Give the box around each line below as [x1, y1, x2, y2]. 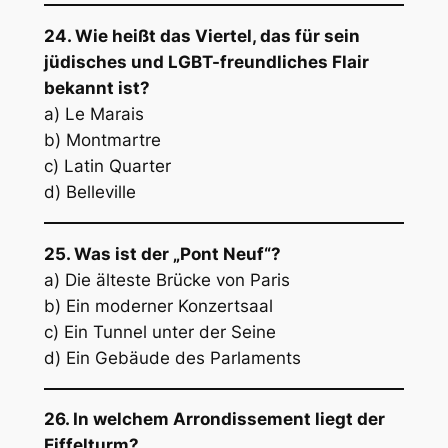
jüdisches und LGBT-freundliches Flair [43, 52, 369, 73]
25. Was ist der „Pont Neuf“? [43, 243, 281, 264]
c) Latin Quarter [43, 156, 171, 177]
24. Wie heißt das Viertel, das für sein [43, 26, 360, 47]
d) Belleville [43, 182, 136, 203]
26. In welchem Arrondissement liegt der [43, 409, 385, 430]
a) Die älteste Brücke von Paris [43, 269, 290, 290]
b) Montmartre [43, 130, 161, 151]
